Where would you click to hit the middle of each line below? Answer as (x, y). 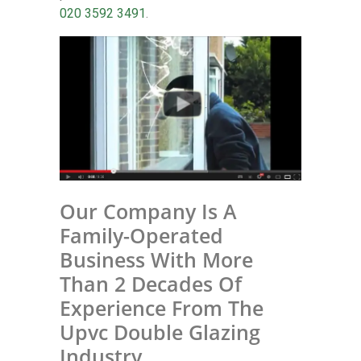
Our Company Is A (148, 211)
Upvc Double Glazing (160, 332)
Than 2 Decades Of (151, 284)
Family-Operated (141, 235)
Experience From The (162, 308)
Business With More (156, 259)
